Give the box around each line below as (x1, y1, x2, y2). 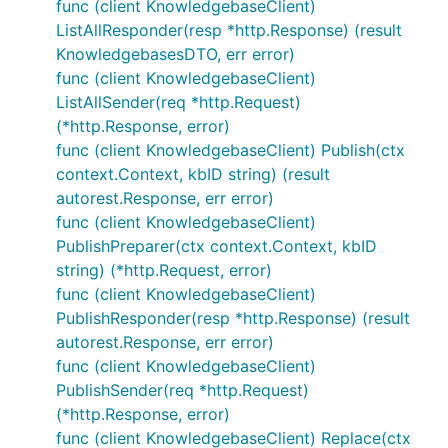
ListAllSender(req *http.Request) (56, 92, 301, 112)
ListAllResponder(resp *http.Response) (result (56, 20, 402, 40)
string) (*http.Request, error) (56, 260, 272, 280)
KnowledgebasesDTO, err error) (56, 44, 295, 64)
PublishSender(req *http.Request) (56, 380, 309, 400)
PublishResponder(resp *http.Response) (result (56, 308, 410, 328)
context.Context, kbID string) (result (56, 164, 330, 184)
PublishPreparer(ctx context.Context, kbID (56, 236, 377, 256)
